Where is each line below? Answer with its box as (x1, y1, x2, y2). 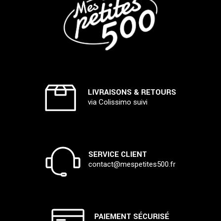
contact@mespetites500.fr (88, 159, 176, 169)
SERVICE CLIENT (88, 148, 147, 160)
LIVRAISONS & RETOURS (87, 86, 176, 98)
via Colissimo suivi (87, 97, 147, 107)
